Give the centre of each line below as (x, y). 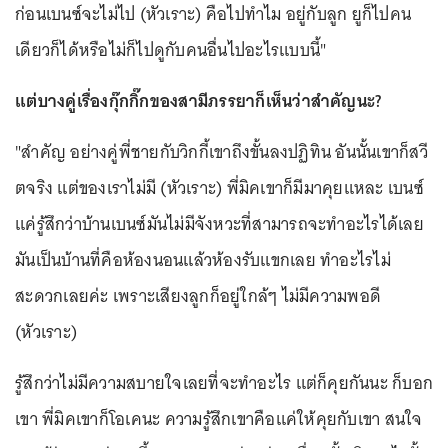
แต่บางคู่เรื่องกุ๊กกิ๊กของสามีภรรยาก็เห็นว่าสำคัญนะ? (198, 100)
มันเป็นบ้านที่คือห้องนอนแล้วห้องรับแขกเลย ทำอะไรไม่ (203, 259)
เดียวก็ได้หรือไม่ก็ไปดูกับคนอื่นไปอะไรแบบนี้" (171, 49)
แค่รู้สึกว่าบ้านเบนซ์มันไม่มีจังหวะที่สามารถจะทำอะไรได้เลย (219, 223)
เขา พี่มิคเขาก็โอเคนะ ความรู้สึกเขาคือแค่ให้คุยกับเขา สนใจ (219, 418)
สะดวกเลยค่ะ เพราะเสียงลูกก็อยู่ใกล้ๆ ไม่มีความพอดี (198, 295)
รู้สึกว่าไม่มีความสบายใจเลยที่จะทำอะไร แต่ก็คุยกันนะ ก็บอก (224, 382)
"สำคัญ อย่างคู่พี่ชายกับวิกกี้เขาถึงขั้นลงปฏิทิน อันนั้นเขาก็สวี (221, 151)
